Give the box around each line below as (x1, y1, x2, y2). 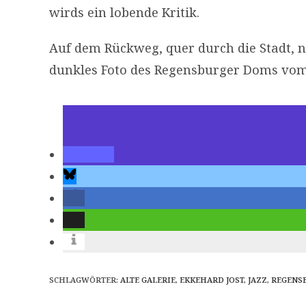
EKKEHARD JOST (180, 274, 244, 285)
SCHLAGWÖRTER (49, 274, 116, 285)
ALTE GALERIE (120, 274, 176, 285)
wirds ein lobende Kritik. (49, 3, 199, 20)
